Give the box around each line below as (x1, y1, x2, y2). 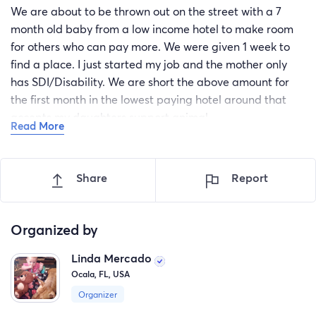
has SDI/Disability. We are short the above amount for (11, 75, 289, 90)
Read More (11, 119, 64, 133)
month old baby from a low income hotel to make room (11, 22, 293, 37)
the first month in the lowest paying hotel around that (11, 92, 286, 107)
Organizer (78, 288, 117, 300)
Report (228, 171, 268, 186)
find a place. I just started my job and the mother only (11, 57, 287, 72)
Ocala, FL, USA (71, 267, 130, 279)
